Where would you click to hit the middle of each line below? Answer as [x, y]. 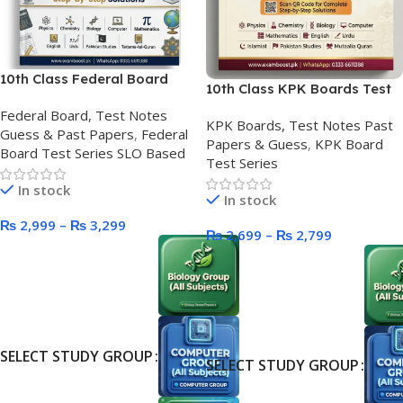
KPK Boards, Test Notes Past [300, 125]
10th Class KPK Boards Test [299, 89]
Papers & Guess [257, 144]
